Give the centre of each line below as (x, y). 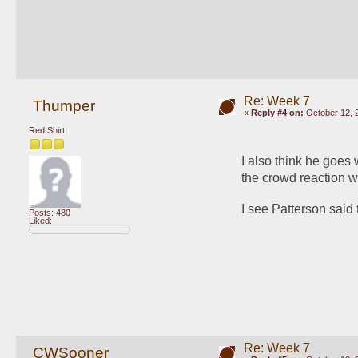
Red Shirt (47, 131)
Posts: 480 (50, 212)
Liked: (40, 220)
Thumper (64, 105)
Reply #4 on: (277, 112)
